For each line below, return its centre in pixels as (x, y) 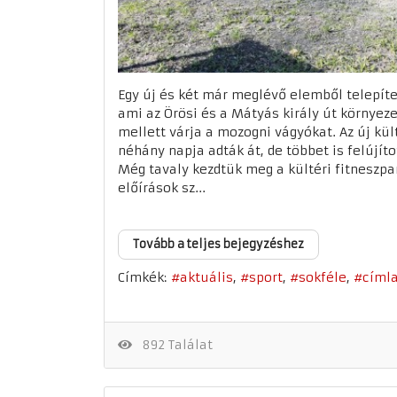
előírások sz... (162, 188)
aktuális (206, 278)
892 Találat (173, 345)
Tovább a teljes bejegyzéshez (218, 244)
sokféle (323, 278)
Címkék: (142, 277)
